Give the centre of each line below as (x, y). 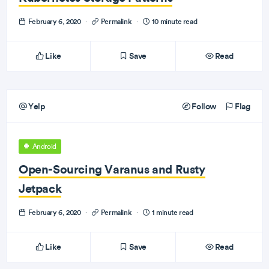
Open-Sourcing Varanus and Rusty (112, 169)
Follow (203, 106)
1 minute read (172, 212)
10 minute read (174, 21)
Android (44, 147)
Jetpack (40, 188)
